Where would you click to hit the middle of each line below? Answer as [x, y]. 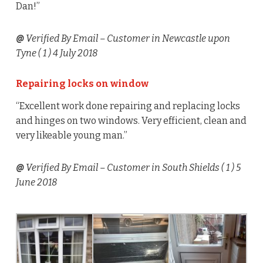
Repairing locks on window [82, 84]
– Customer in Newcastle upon [165, 39]
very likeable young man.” [71, 136]
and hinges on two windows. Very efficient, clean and [131, 121]
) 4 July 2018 [72, 53]
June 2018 [36, 183]
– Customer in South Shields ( [163, 168]
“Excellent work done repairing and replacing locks [128, 106]
